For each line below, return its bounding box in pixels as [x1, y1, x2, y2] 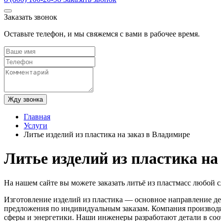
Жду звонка [8, 96, 43, 103]
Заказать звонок [4, 13, 57, 21]
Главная [24, 112, 50, 121]
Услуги [24, 121, 47, 130]
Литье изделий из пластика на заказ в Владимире [24, 130, 190, 139]
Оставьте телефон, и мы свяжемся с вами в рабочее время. [4, 30, 200, 38]
